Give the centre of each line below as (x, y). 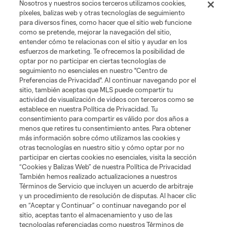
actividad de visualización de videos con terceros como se (107, 99)
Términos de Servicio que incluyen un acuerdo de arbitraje (106, 186)
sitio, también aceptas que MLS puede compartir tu (96, 90)
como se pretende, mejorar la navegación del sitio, (96, 32)
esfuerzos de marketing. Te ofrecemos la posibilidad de (102, 51)
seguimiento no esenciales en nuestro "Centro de (93, 70)
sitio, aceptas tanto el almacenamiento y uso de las (96, 215)
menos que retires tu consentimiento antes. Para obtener (105, 128)
